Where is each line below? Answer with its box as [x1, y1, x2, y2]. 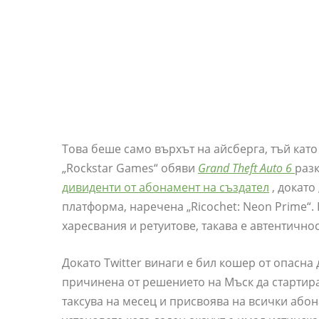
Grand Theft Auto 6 [198, 160, 292, 177]
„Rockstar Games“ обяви [62, 160, 198, 177]
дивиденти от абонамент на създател [62, 179, 269, 196]
